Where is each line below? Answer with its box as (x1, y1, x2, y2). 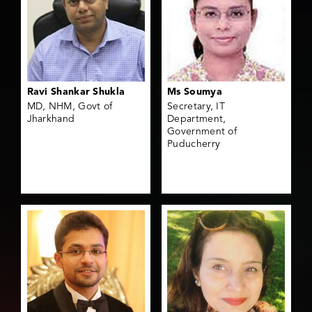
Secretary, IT (167, 102, 226, 112)
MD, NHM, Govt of (26, 102, 113, 112)
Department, (167, 114, 226, 125)
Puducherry (167, 139, 221, 150)
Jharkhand (26, 114, 75, 125)
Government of (167, 127, 237, 137)
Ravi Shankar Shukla (26, 87, 125, 97)
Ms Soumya (167, 87, 222, 97)
